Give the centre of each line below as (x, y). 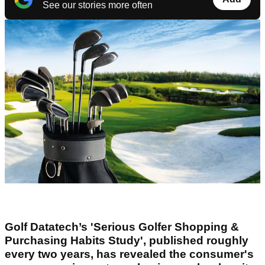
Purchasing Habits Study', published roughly (127, 241)
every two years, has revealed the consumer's (129, 254)
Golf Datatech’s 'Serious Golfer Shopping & (122, 227)
